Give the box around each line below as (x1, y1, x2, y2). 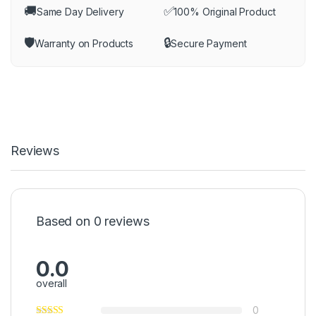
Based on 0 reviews (36, 214, 150, 229)
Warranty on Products (34, 37, 134, 49)
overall (36, 276, 68, 289)
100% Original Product (174, 5, 276, 18)
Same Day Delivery (36, 5, 124, 18)
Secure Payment (171, 37, 247, 49)
